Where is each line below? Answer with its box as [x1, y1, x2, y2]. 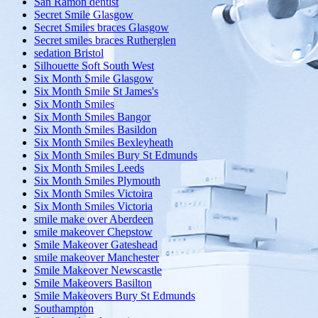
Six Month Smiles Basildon [34, 124, 157, 136]
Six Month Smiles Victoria [34, 200, 153, 213]
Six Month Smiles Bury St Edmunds [34, 149, 197, 162]
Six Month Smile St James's [34, 85, 158, 98]
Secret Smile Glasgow [34, 9, 133, 21]
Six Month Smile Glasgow [34, 72, 153, 85]
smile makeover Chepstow [34, 226, 153, 238]
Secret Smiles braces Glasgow [34, 21, 169, 34]
